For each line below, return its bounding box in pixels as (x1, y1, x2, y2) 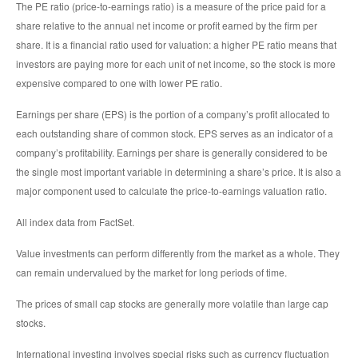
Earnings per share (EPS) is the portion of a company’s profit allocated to (16, 106, 330, 121)
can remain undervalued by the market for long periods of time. (16, 265, 287, 279)
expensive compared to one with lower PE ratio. (16, 75, 222, 89)
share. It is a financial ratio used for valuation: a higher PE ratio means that (16, 37, 336, 51)
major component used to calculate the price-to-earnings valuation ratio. (16, 183, 327, 197)
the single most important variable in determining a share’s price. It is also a (16, 164, 341, 178)
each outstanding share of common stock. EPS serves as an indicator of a (16, 125, 333, 140)
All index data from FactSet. (16, 214, 134, 229)
